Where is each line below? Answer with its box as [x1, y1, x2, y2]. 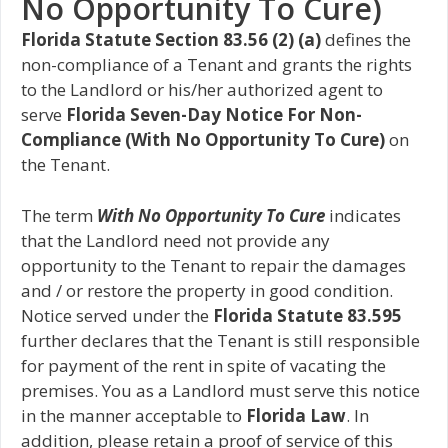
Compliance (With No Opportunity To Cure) [21, 128, 385, 152]
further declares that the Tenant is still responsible [21, 328, 420, 352]
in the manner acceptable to [21, 403, 246, 427]
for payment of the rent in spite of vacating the [21, 353, 386, 377]
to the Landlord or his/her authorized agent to [21, 78, 383, 102]
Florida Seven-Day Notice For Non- [66, 103, 362, 127]
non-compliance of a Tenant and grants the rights [21, 53, 412, 77]
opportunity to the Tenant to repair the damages [21, 253, 406, 277]
